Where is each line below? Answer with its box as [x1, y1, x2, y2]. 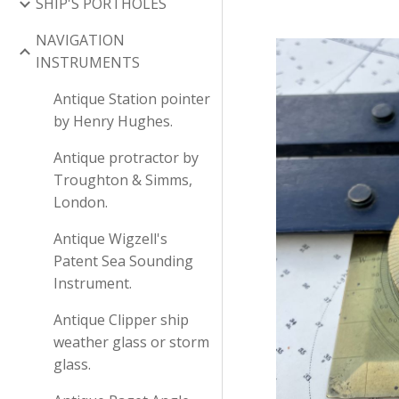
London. [53, 192, 108, 212]
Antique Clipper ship [53, 310, 189, 330]
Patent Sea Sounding [53, 251, 193, 271]
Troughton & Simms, [53, 170, 192, 190]
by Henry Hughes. [53, 111, 173, 131]
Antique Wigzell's [53, 229, 167, 248]
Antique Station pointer [53, 89, 210, 109]
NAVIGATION [36, 30, 125, 50]
